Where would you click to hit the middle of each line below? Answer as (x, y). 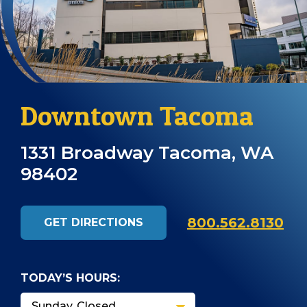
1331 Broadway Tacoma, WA (147, 152)
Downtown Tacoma (137, 115)
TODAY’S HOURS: (70, 278)
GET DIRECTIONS (94, 222)
